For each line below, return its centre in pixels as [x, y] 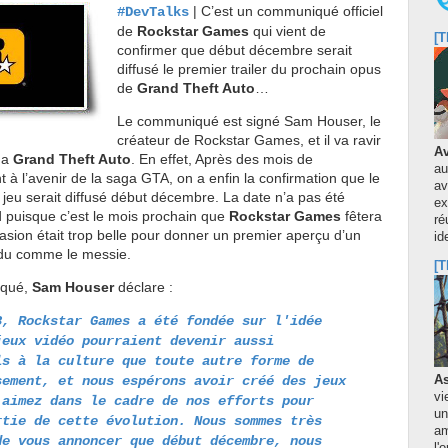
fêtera [361, 216]
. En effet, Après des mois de [222, 159]
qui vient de [287, 31]
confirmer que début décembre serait [234, 50]
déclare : [143, 286]
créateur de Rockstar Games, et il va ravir [248, 140]
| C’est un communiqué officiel [285, 11]
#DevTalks [152, 12]
